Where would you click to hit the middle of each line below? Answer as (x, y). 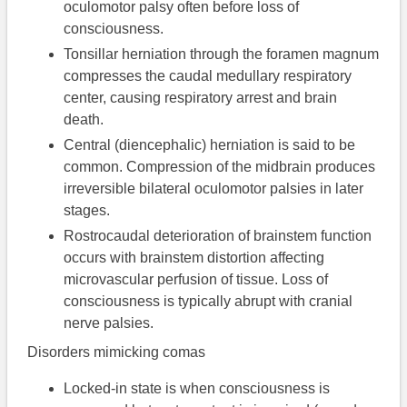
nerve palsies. (109, 323)
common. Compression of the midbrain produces (220, 167)
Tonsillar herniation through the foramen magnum (222, 55)
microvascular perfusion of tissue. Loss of (196, 280)
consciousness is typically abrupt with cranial (208, 302)
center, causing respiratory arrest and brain (201, 98)
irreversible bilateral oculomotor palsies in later (214, 189)
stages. (87, 211)
